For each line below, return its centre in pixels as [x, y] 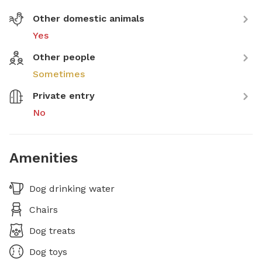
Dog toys [48, 252]
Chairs [44, 210]
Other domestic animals [89, 18]
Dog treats [52, 231]
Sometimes [59, 74]
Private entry [64, 96]
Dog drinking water [72, 189]
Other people [64, 57]
